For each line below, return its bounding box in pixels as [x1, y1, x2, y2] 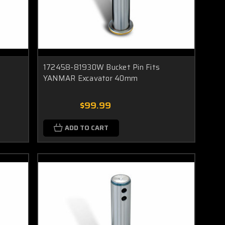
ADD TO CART [64, 123, 108, 134]
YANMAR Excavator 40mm [43, 72, 138, 85]
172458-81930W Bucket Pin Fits [43, 61, 160, 74]
